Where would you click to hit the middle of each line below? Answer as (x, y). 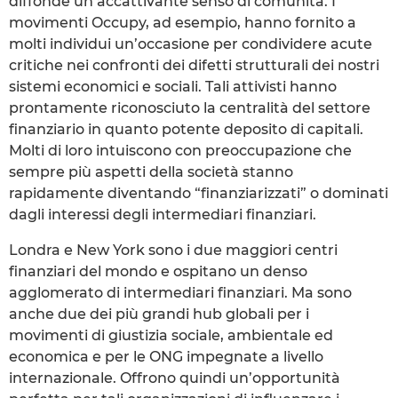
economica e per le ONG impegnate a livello (166, 356)
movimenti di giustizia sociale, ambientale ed (171, 335)
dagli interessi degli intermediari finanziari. (163, 214)
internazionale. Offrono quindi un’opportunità (175, 378)
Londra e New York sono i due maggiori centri (173, 250)
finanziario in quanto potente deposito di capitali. (186, 129)
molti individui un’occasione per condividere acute (191, 44)
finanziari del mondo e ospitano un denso (158, 271)
